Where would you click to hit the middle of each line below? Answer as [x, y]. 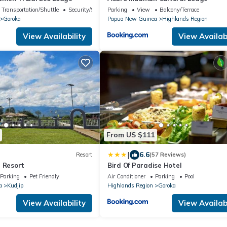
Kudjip [15, 185]
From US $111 [130, 135]
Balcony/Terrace [179, 9]
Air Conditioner [126, 176]
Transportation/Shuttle [30, 9]
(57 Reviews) [168, 155]
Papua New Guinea [132, 18]
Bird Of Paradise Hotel [145, 165]
